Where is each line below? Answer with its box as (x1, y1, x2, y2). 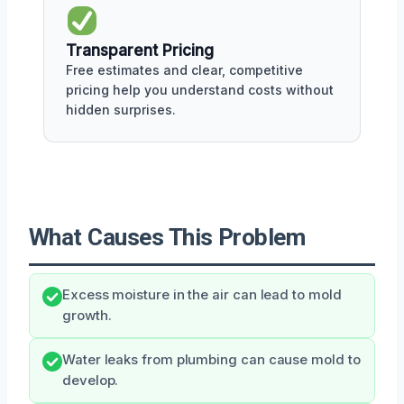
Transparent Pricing (66, 41, 214, 60)
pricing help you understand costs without (66, 81, 334, 97)
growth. (62, 307, 112, 324)
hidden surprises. (66, 101, 176, 117)
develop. (62, 372, 119, 389)
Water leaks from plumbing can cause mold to (62, 351, 361, 368)
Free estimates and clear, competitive (66, 61, 303, 78)
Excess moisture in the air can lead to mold (62, 286, 342, 303)
